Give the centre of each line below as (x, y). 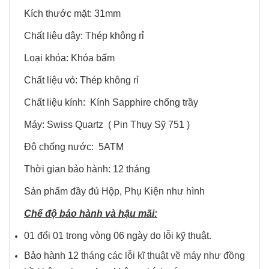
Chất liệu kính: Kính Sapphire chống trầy (111, 102)
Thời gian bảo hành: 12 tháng (87, 169)
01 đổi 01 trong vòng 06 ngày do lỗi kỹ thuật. (118, 236)
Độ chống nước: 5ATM (74, 147)
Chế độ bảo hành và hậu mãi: (91, 213)
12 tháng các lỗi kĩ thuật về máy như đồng (156, 255)
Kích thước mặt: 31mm (72, 14)
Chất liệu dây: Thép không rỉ (84, 36)
